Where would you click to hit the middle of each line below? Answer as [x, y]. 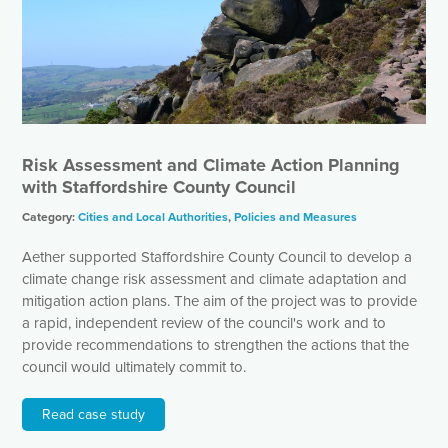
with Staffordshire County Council [159, 187]
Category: [50, 217]
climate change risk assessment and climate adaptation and [215, 279]
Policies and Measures [296, 217]
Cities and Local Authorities [153, 217]
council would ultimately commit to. [134, 367]
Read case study [94, 415]
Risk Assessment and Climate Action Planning [211, 165]
